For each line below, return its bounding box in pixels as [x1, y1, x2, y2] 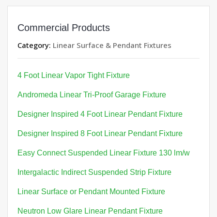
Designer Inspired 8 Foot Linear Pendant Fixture [17, 129, 183, 138]
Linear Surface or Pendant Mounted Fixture [17, 187, 165, 196]
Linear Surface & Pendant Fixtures [53, 40, 171, 50]
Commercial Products [17, 22, 110, 33]
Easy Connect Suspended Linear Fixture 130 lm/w [17, 149, 190, 157]
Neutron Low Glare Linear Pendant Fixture [17, 207, 163, 215]
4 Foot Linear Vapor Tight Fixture [17, 71, 130, 79]
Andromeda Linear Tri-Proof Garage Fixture [17, 91, 166, 99]
